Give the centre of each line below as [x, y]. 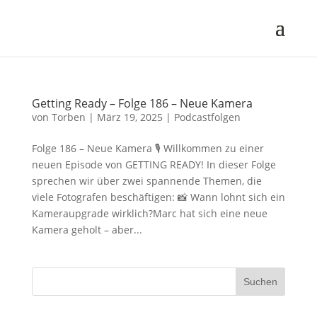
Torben [68, 117]
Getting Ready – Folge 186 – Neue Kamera [142, 103]
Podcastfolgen [207, 117]
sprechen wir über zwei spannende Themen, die [146, 181]
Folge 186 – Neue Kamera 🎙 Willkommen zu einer [148, 148]
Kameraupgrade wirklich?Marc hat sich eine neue [149, 213]
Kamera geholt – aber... [87, 230]
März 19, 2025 [129, 117]
